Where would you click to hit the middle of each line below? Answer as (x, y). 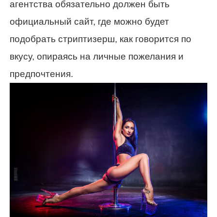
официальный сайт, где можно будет (89, 22)
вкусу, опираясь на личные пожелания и (97, 57)
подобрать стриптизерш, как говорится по (101, 39)
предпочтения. (41, 74)
